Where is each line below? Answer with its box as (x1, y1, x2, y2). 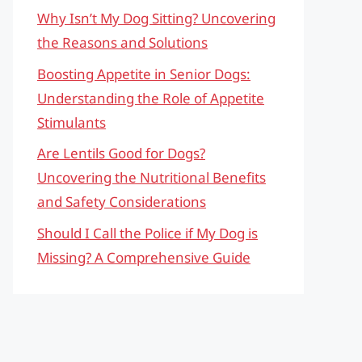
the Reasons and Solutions (37, 33, 208, 52)
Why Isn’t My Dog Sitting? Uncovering (37, 9, 276, 27)
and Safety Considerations (37, 192, 206, 211)
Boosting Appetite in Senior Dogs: (37, 64, 250, 83)
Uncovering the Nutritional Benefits (37, 168, 266, 187)
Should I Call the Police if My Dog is (37, 223, 258, 242)
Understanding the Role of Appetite (37, 88, 264, 107)
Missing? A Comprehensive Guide (37, 247, 250, 267)
